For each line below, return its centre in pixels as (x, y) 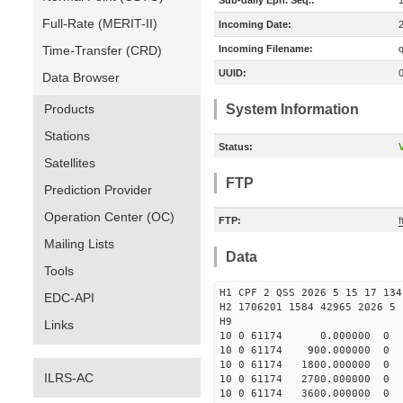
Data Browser (81, 77)
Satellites (70, 163)
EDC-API (69, 298)
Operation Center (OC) (109, 217)
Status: (236, 147)
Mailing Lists (79, 244)
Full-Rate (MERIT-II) (100, 23)
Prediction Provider (98, 190)
